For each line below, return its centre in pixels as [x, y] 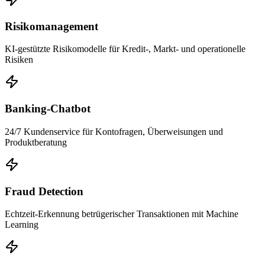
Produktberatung [36, 142]
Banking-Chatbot [48, 109]
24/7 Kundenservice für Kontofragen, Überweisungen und [114, 131]
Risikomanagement [51, 26]
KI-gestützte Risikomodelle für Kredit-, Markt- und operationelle [125, 49]
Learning [22, 225]
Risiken [19, 60]
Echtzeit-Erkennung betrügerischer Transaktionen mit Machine [122, 214]
